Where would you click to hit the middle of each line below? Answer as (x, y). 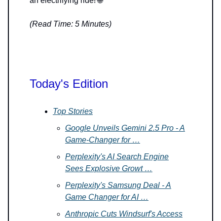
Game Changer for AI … (107, 197)
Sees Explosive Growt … (109, 168)
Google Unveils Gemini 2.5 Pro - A (125, 128)
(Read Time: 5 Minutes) (71, 24)
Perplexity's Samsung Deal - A (118, 185)
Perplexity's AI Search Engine (117, 156)
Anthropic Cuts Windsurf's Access (124, 214)
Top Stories (73, 111)
